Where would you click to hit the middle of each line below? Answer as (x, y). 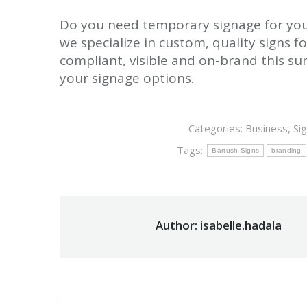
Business (267, 128)
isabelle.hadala (240, 225)
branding (286, 150)
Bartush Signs (236, 150)
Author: (176, 225)
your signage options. (127, 78)
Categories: (217, 128)
